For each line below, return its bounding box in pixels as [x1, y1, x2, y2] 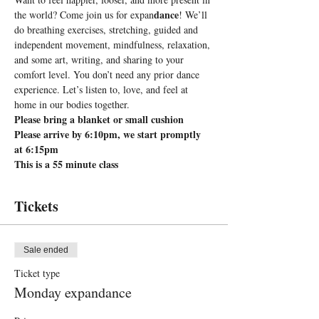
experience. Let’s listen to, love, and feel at [14, 83, 191, 96]
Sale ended [23, 245, 68, 255]
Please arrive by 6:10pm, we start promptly [14, 127, 204, 142]
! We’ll [179, 8, 210, 21]
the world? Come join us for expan [14, 8, 154, 21]
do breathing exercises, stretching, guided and [14, 23, 201, 36]
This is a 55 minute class [14, 157, 118, 172]
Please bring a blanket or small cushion [14, 112, 184, 127]
